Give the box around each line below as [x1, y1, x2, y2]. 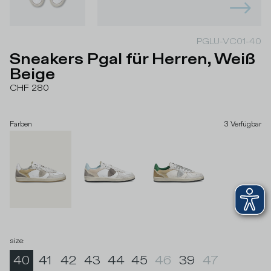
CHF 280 [10, 82, 49, 94]
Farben [10, 120, 32, 129]
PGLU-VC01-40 [197, 36, 261, 48]
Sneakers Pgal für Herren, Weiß [10, 50, 255, 70]
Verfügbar [230, 120, 261, 129]
